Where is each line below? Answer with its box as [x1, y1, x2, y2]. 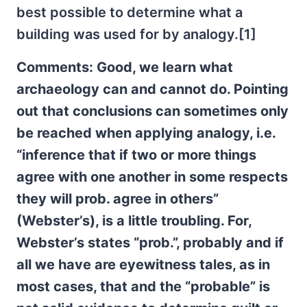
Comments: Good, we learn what [16, 59, 233, 75]
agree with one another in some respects [16, 169, 288, 185]
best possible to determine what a [16, 4, 243, 21]
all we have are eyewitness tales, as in [16, 256, 270, 273]
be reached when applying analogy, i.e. [16, 125, 275, 141]
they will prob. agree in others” [16, 191, 219, 207]
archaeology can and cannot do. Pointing [16, 81, 288, 97]
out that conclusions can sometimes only [16, 103, 288, 119]
